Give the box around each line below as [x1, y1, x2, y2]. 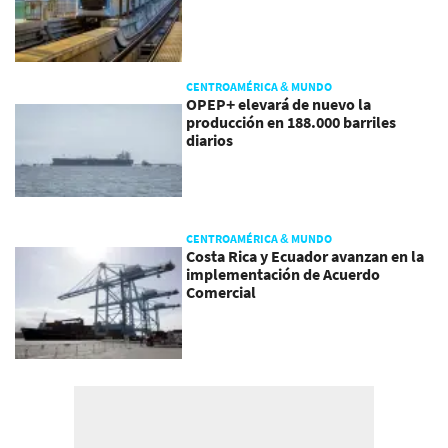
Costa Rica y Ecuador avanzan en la [186, 246, 425, 267]
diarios [186, 129, 234, 150]
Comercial [186, 282, 257, 303]
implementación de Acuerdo [186, 264, 381, 285]
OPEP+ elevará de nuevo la [186, 93, 372, 114]
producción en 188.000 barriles [186, 111, 397, 132]
